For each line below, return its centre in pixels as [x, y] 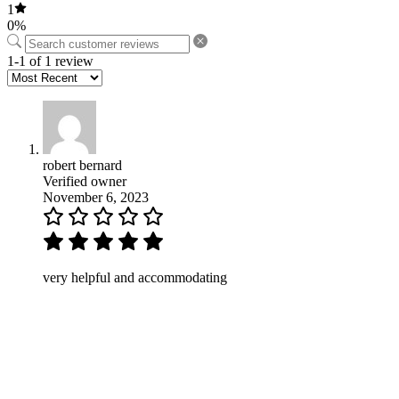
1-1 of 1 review [50, 61]
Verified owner [85, 181]
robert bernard [82, 165]
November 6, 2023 [96, 197]
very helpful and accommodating [135, 277]
